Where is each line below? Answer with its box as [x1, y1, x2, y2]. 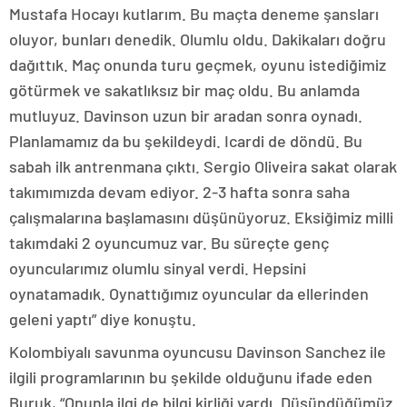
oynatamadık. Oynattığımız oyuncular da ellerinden [9, 283, 369, 304]
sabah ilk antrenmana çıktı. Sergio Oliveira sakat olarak [9, 156, 397, 177]
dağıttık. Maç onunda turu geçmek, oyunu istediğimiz [9, 55, 386, 75]
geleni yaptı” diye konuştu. [9, 309, 196, 330]
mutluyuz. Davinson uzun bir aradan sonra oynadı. [9, 105, 362, 126]
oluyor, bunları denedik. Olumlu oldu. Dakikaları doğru [9, 29, 386, 50]
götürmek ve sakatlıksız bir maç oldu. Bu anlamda [9, 80, 360, 101]
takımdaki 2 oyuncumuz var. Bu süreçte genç [9, 233, 329, 253]
